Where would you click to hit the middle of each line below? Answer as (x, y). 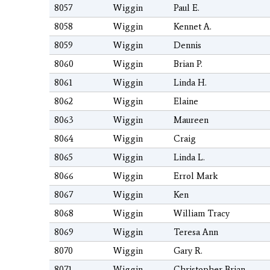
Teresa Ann (196, 232)
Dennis (187, 46)
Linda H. (190, 83)
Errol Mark (196, 176)
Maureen (191, 120)
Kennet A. (193, 27)
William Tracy (202, 214)
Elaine (186, 102)
